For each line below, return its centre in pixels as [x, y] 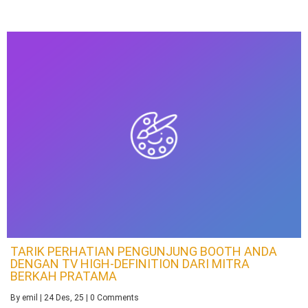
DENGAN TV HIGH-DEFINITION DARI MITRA [130, 263]
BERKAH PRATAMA [64, 276]
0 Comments [114, 297]
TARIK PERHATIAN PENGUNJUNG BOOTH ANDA [144, 251]
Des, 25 [70, 297]
